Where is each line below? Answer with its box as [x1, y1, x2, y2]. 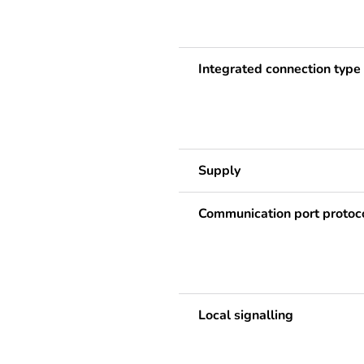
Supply [198, 161, 240, 180]
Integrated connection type [198, 59, 361, 78]
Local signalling [198, 305, 293, 324]
